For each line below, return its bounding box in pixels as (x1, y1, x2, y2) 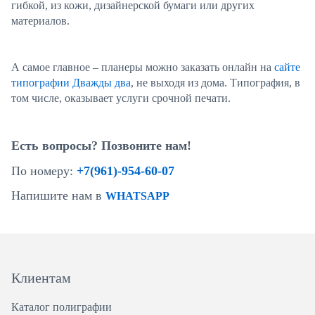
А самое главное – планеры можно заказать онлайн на (11, 61, 274, 73)
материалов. (11, 15, 75, 27)
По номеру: (11, 164, 73, 178)
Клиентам (11, 270, 71, 285)
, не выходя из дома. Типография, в (131, 77, 300, 89)
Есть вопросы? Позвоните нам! (11, 139, 191, 153)
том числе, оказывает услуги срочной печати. (11, 92, 233, 104)
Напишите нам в (11, 188, 105, 202)
